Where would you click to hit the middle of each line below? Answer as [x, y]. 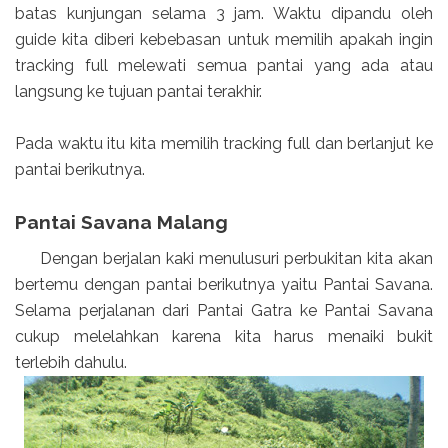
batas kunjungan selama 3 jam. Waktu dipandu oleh [224, 13]
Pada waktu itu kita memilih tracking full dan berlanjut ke [224, 143]
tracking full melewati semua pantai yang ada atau [224, 65]
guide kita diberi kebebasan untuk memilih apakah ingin [224, 39]
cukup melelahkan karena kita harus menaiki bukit [224, 337]
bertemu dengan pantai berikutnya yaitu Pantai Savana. [224, 285]
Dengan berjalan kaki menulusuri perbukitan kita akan [224, 259]
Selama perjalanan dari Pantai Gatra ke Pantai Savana [224, 311]
